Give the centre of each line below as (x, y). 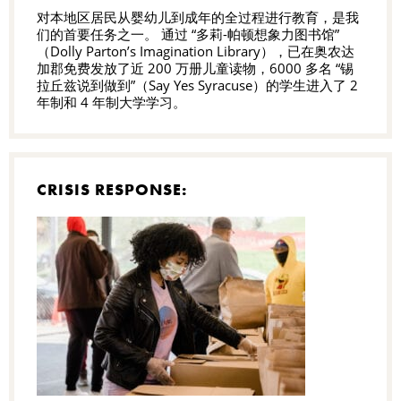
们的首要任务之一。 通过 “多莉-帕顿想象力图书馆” (188, 34)
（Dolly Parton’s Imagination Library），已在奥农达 (196, 51)
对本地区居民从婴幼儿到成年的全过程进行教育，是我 (198, 17)
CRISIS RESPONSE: (112, 190)
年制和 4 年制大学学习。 (111, 102)
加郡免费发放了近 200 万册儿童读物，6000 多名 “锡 (195, 68)
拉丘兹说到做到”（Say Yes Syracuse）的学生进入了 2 (197, 85)
